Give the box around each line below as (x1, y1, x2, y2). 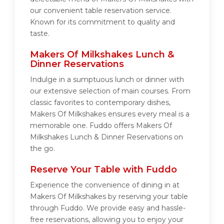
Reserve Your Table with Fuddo (30, 164, 177, 175)
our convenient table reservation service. (30, 6, 171, 15)
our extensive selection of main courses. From (30, 86, 190, 96)
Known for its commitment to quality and (30, 17, 175, 27)
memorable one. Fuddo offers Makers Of (30, 121, 172, 130)
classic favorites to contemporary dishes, (30, 98, 170, 107)
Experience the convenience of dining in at (30, 180, 179, 190)
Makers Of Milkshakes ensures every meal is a (30, 109, 189, 119)
